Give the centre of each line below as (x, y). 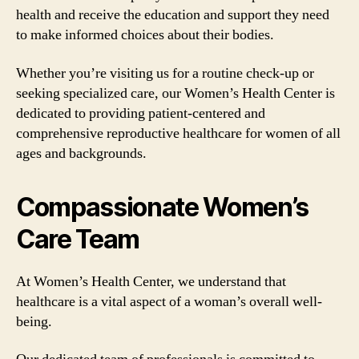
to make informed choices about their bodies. (145, 35)
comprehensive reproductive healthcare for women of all (178, 133)
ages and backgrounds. (81, 153)
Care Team (78, 239)
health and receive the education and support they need (173, 15)
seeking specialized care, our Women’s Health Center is (175, 93)
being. (34, 321)
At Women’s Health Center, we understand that (151, 281)
